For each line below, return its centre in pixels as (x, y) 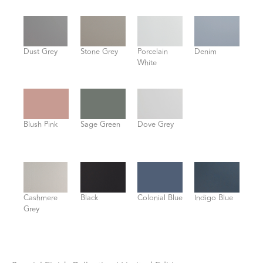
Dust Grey (41, 51)
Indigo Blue (214, 198)
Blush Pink (41, 125)
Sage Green (100, 125)
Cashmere (41, 198)
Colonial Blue (160, 198)
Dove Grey (156, 125)
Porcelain (153, 51)
